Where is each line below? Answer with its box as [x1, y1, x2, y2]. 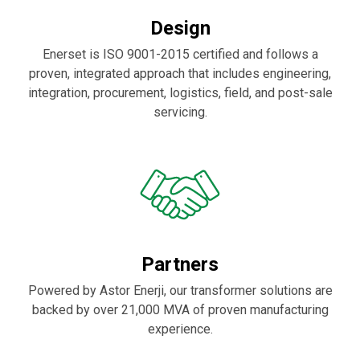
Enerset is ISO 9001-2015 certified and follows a [42, 47, 318, 63]
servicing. [153, 104, 207, 121]
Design [149, 17, 211, 40]
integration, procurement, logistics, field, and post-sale [27, 85, 333, 101]
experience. [147, 321, 213, 337]
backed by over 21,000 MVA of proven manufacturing [31, 302, 329, 318]
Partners [141, 253, 219, 276]
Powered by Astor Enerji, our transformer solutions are [27, 283, 333, 299]
